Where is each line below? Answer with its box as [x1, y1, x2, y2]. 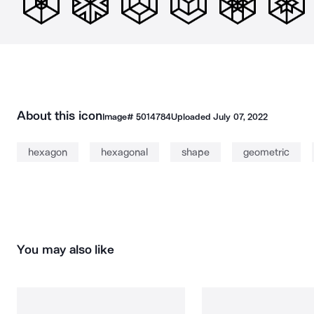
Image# [102, 111, 136, 122]
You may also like [17, 242, 115, 257]
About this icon [17, 108, 102, 123]
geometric [243, 146, 289, 158]
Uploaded [170, 111, 214, 122]
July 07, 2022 [213, 111, 268, 122]
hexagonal [101, 146, 148, 158]
